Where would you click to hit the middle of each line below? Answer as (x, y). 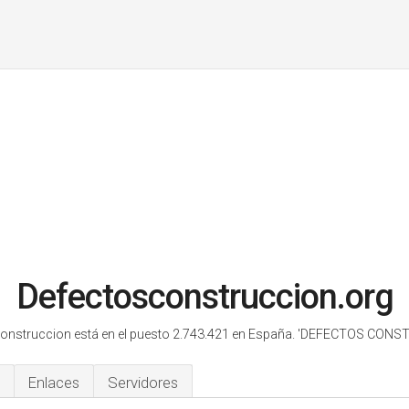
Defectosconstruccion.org (204, 297)
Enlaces (54, 383)
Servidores (143, 383)
